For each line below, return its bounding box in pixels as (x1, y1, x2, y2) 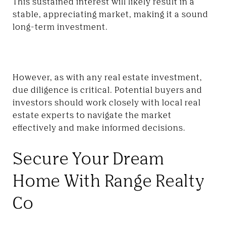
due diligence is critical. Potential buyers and (13, 84, 202, 95)
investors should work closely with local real (13, 97, 201, 107)
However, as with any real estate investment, (13, 72, 202, 82)
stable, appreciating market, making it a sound (13, 9, 208, 19)
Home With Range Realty (13, 169, 204, 190)
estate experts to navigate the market (13, 109, 172, 120)
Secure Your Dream (13, 147, 164, 168)
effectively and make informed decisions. (13, 122, 186, 133)
